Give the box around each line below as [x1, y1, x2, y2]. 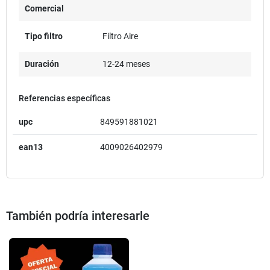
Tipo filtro [25, 31, 63, 41]
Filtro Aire [102, 31, 138, 41]
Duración [25, 58, 59, 69]
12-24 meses [102, 58, 150, 69]
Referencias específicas [19, 93, 110, 103]
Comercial [25, 3, 64, 13]
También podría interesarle [6, 208, 149, 223]
